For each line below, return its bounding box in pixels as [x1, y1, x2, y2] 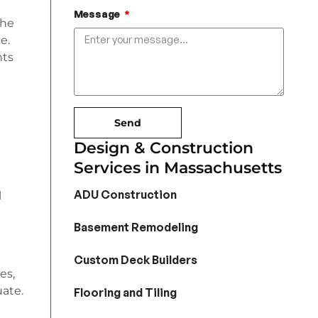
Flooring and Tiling [73, 285, 177, 300]
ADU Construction [73, 187, 177, 202]
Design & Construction [73, 138, 253, 158]
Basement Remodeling [73, 220, 198, 235]
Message [73, 8, 122, 21]
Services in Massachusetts [73, 158, 282, 178]
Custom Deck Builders [73, 253, 197, 268]
